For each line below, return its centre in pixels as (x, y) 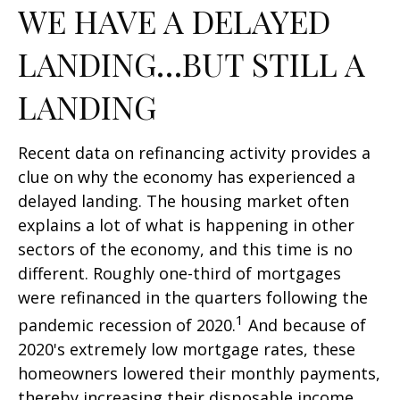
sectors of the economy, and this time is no (185, 250)
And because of (305, 325)
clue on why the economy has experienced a (187, 177)
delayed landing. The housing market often (183, 201)
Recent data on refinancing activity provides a (194, 153)
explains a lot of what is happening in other (186, 225)
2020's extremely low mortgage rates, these (187, 350)
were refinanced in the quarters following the (193, 298)
